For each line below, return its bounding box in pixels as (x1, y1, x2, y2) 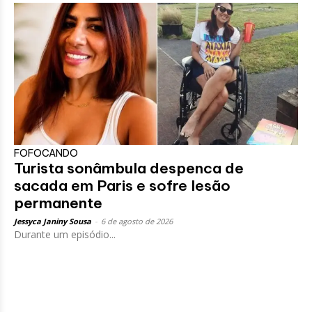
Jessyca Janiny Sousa (14, 215, 91, 226)
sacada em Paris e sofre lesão (14, 175, 231, 195)
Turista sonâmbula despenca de (14, 158, 244, 178)
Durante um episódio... (14, 227, 116, 241)
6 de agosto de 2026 (101, 215, 173, 226)
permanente (14, 193, 102, 212)
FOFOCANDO (14, 146, 78, 159)
